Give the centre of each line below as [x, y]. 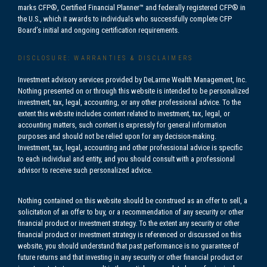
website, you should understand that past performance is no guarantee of [128, 246]
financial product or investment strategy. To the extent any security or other [129, 223]
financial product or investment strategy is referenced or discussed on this [130, 235]
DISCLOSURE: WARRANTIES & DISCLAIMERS [106, 58]
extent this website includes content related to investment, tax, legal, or [124, 114]
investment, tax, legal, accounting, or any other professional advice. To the [129, 102]
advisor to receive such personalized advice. [85, 170]
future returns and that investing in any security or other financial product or [130, 257]
